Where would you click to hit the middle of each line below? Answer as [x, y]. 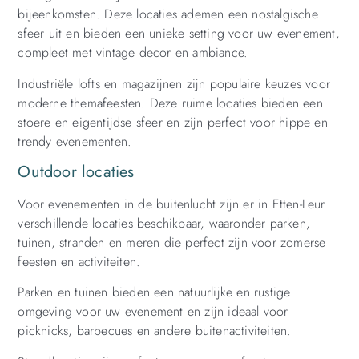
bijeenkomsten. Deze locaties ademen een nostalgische [168, 14]
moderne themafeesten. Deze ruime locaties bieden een [170, 103]
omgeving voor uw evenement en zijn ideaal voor [153, 312]
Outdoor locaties [76, 172]
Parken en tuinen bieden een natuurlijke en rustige [154, 292]
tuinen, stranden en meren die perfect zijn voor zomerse [172, 243]
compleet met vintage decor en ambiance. [133, 53]
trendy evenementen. [75, 141]
